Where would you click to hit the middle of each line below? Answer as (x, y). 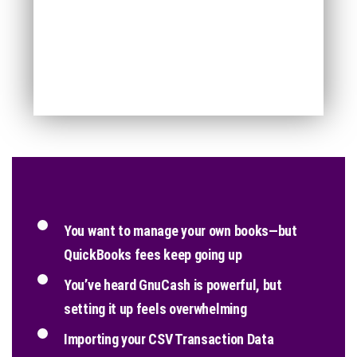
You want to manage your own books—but (180, 230)
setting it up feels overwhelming (155, 308)
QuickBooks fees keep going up (153, 254)
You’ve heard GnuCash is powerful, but (173, 284)
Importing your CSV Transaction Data (169, 339)
